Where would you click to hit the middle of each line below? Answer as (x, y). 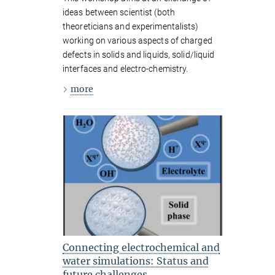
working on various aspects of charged (137, 40)
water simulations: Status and (136, 261)
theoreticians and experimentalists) (131, 26)
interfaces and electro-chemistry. (126, 68)
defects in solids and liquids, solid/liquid (139, 54)
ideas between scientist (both (119, 12)
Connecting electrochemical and (141, 247)
